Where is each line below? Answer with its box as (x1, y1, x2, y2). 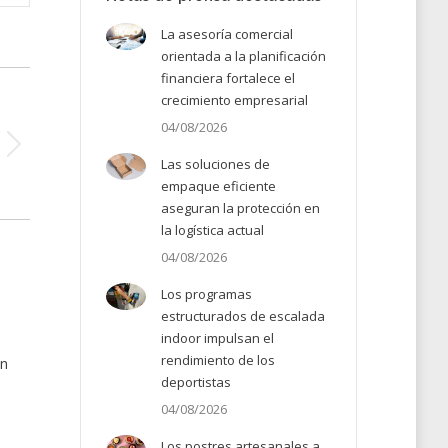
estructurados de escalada (160, 307, 325, 325)
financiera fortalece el (160, 69, 295, 87)
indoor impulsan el (160, 329, 274, 347)
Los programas (160, 285, 252, 303)
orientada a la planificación (160, 47, 326, 65)
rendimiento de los (160, 351, 275, 369)
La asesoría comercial (160, 25, 293, 43)
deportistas (160, 373, 231, 391)
